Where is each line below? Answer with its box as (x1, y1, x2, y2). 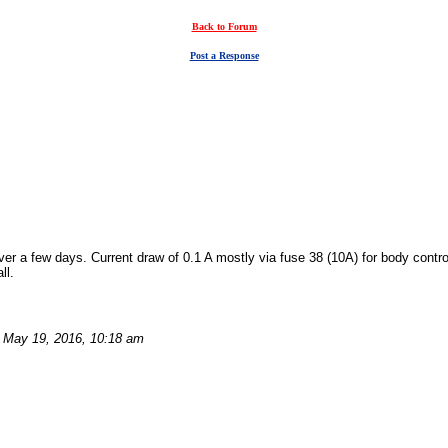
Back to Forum (191, 21, 257, 32)
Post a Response (189, 50, 259, 61)
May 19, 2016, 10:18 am (3, 331, 144, 346)
